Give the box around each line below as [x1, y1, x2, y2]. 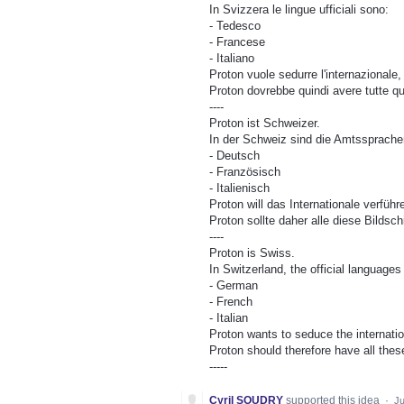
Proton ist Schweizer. [209, 115, 320, 130]
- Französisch [209, 164, 280, 179]
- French [209, 294, 252, 308]
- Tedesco [209, 18, 261, 32]
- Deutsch [209, 148, 260, 162]
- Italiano [209, 50, 254, 65]
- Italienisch [209, 180, 270, 195]
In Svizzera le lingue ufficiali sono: [209, 2, 389, 16]
